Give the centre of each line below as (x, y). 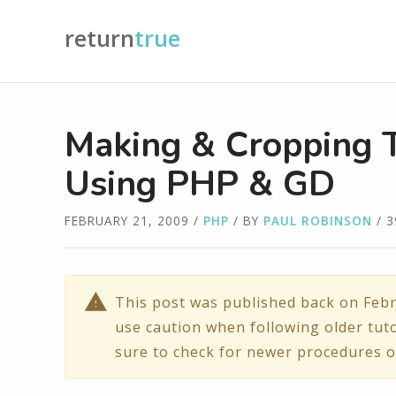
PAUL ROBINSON (318, 221)
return (99, 38)
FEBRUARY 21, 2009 (127, 221)
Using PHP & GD (200, 184)
